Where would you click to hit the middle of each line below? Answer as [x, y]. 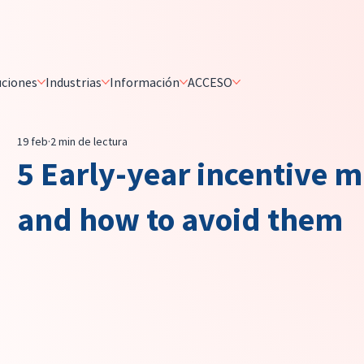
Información [145, 82]
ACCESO [210, 82]
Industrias [74, 82]
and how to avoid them [180, 220]
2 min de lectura [89, 141]
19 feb [32, 141]
